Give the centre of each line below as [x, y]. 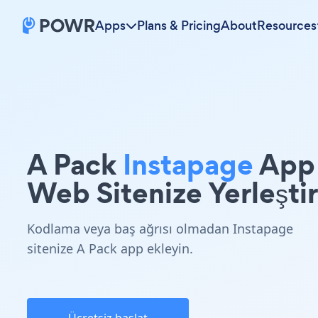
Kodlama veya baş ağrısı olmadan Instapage [160, 229]
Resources [287, 26]
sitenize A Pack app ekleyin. [110, 248]
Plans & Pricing [179, 26]
